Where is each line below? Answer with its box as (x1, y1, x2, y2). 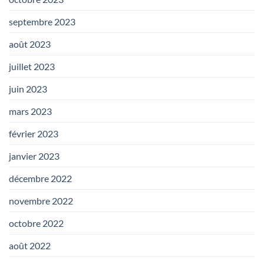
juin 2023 (9, 82, 47, 94)
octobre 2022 (9, 217, 64, 229)
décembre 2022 (9, 172, 72, 184)
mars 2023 (9, 105, 52, 117)
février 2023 (9, 127, 58, 139)
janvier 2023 (9, 150, 60, 161)
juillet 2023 (9, 60, 55, 72)
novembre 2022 (9, 194, 73, 206)
